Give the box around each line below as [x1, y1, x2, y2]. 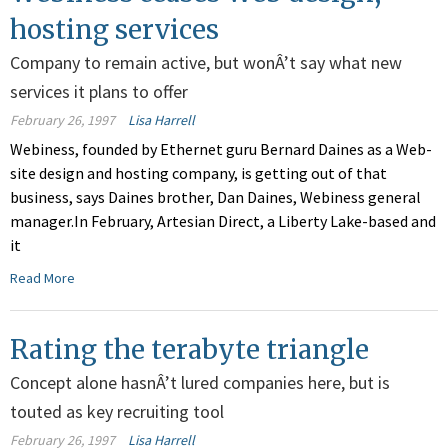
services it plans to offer [10, 80, 188, 104]
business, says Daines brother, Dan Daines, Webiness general [10, 187, 421, 208]
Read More [10, 269, 75, 288]
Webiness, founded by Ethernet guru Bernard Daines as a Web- [10, 139, 432, 160]
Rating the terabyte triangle [10, 333, 369, 367]
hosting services [10, 13, 219, 47]
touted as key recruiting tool [10, 400, 224, 424]
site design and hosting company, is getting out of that [10, 163, 387, 184]
